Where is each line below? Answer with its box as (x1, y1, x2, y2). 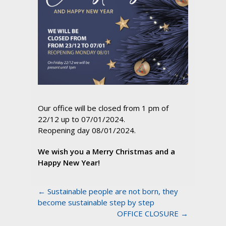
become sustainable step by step (38, 197, 154, 208)
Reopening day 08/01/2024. (38, 125, 136, 136)
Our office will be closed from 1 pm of (38, 103, 168, 114)
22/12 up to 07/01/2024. (38, 114, 125, 125)
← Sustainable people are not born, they (38, 186, 178, 197)
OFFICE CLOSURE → (117, 208, 188, 219)
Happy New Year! (38, 157, 100, 168)
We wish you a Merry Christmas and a (38, 146, 175, 157)
